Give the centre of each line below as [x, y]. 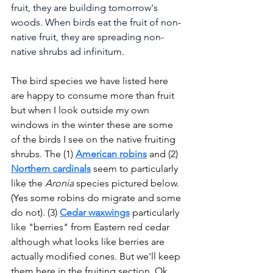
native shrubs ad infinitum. [68, 52]
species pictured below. [128, 183]
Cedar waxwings [95, 213]
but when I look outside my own [81, 110]
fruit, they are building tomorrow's [86, 8]
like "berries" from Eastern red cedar [91, 227]
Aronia [59, 183]
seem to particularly [137, 169]
